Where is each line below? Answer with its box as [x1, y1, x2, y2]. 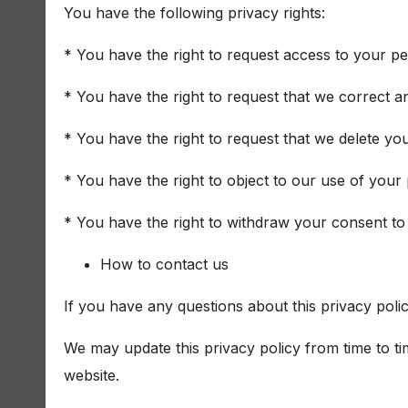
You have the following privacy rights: [64, 4, 325, 22]
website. [64, 366, 119, 384]
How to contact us [100, 255, 229, 273]
